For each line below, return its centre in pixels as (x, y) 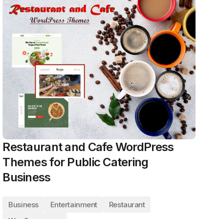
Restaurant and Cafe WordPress (88, 147)
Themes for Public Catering (76, 162)
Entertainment (74, 205)
